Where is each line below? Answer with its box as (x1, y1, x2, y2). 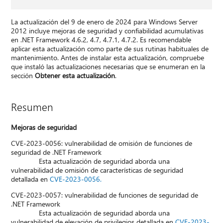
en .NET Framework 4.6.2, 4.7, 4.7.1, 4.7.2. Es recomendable (11, 35, 192, 45)
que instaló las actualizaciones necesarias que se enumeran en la (11, 62, 206, 72)
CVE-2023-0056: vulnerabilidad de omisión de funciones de (11, 138, 193, 148)
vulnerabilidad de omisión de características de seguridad (11, 165, 184, 175)
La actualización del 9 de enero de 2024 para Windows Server (11, 17, 198, 27)
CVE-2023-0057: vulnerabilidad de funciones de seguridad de (11, 190, 199, 200)
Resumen (11, 100, 54, 114)
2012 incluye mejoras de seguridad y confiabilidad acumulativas (11, 26, 204, 36)
